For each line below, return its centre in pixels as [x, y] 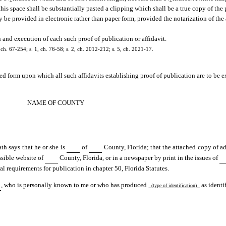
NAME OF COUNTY [56, 102]
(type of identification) [174, 185]
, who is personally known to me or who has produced [75, 185]
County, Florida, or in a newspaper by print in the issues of [139, 157]
